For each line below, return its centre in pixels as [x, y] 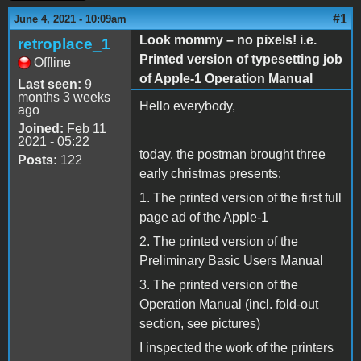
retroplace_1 [64, 44]
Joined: [41, 128]
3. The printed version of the [219, 284]
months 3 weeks [64, 97]
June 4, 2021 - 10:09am [70, 19]
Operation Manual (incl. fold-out [229, 304]
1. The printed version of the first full [241, 197]
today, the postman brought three [232, 154]
